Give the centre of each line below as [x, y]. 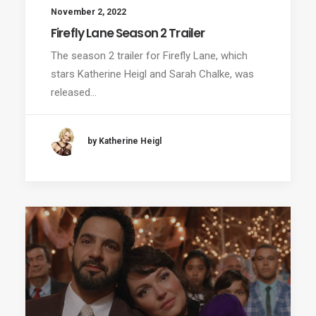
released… [74, 92]
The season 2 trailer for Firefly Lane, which [149, 55]
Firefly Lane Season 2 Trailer [128, 33]
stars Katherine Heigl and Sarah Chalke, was [152, 74]
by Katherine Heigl [124, 141]
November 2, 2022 [89, 12]
